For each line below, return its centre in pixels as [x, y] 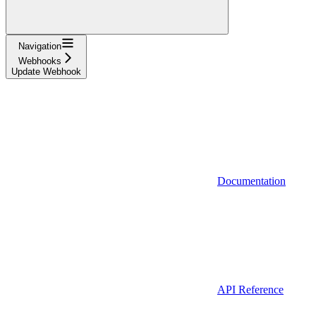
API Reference [250, 289]
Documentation [251, 181]
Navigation [40, 46]
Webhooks [40, 61]
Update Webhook [46, 71]
